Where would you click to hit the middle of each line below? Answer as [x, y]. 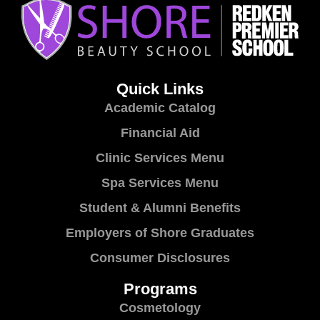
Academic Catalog [160, 107]
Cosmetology [160, 307]
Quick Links [160, 89]
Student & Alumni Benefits [160, 207]
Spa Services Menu [160, 182]
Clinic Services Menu [160, 157]
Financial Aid [160, 132]
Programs [160, 289]
